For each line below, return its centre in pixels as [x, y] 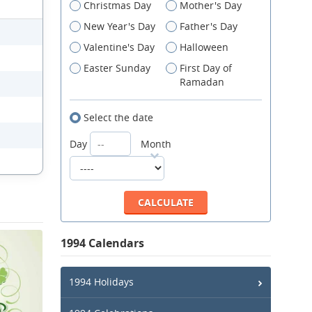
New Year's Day [119, 26]
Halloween [204, 47]
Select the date [118, 117]
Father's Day [209, 26]
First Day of [206, 68]
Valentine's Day [119, 47]
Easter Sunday [117, 68]
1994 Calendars [102, 243]
